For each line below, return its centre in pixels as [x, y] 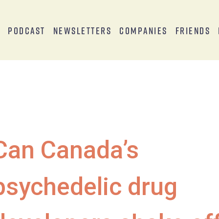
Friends [193, 30]
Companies [143, 30]
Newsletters [82, 30]
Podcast [27, 30]
